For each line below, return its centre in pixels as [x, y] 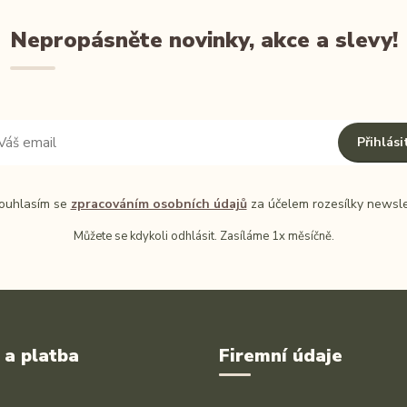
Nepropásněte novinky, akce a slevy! [203, 40]
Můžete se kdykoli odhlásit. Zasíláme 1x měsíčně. [203, 236]
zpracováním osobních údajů [159, 204]
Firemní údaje [280, 356]
